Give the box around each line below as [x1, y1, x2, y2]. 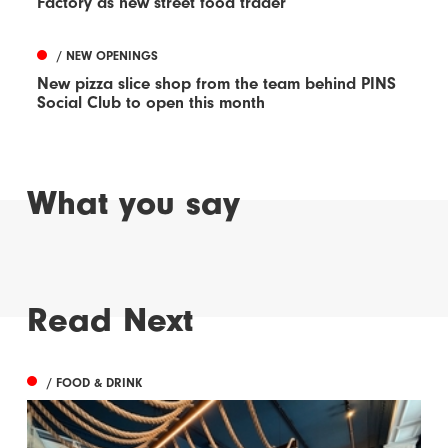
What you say [27, 183, 241, 224]
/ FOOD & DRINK [47, 374, 143, 390]
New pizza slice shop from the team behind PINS [37, 73, 397, 93]
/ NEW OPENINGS [57, 48, 159, 64]
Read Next [27, 299, 194, 340]
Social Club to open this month [37, 92, 266, 112]
